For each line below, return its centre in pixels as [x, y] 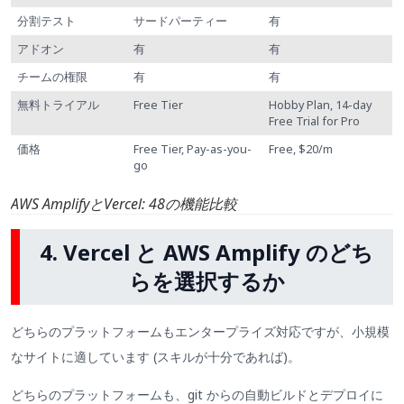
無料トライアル [59, 105]
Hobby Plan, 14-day [321, 105]
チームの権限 [53, 77]
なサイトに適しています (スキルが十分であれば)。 [156, 356]
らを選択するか [207, 280]
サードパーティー [181, 21]
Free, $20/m [301, 149]
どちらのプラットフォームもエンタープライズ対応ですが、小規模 [200, 331]
